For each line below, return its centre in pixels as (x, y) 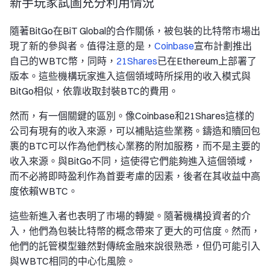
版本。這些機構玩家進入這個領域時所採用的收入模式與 (130, 76)
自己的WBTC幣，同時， (63, 61)
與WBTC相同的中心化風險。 (73, 261)
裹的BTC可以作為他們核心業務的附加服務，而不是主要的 (135, 146)
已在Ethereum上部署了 (207, 61)
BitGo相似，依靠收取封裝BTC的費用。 (94, 91)
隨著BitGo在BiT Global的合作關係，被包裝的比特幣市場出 (135, 31)
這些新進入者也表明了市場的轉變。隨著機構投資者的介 (130, 216)
